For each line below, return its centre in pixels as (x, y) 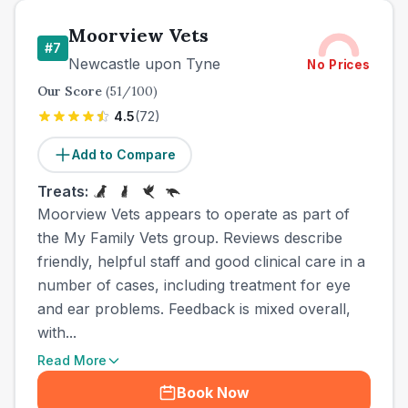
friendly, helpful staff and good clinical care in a (201, 261)
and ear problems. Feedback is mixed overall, (194, 309)
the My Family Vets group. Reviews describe (190, 238)
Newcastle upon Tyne (144, 64)
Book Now (213, 393)
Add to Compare (124, 154)
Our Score (71, 91)
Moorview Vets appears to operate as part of (194, 214)
